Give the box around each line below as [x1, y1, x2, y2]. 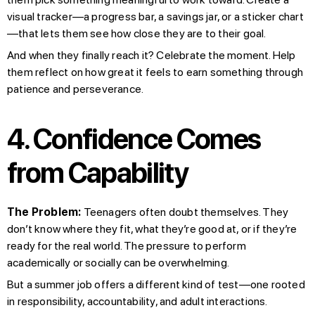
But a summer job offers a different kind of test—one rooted [7, 277, 305, 291]
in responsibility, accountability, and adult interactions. [7, 294, 268, 308]
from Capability [7, 155, 188, 190]
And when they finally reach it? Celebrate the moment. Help [7, 48, 296, 62]
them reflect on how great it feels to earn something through [7, 65, 304, 79]
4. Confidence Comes [7, 122, 261, 156]
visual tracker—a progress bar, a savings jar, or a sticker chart [7, 9, 304, 23]
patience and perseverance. [7, 82, 144, 96]
